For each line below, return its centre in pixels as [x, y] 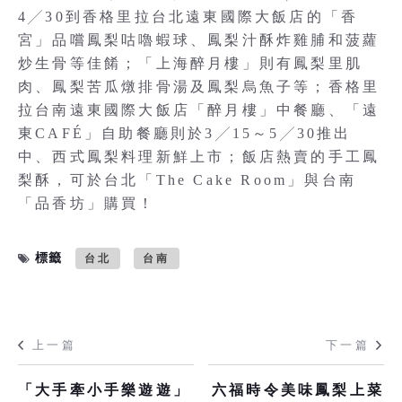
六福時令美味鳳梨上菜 [298, 390]
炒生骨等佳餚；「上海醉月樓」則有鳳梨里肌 [191, 63]
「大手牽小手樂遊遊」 [104, 390]
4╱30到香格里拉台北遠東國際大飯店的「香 [188, 17]
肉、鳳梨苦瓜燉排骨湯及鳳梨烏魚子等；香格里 [199, 87]
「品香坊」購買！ [87, 203]
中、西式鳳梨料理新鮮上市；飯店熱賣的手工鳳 [199, 157]
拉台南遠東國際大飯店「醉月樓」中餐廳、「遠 [199, 110]
